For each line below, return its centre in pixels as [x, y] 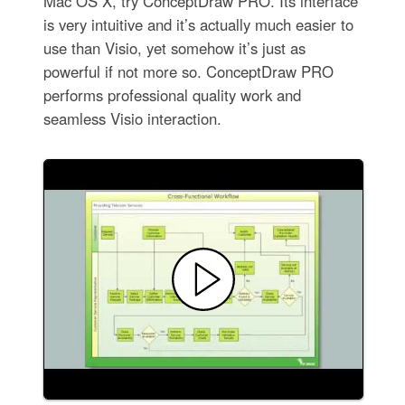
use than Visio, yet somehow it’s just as [174, 48]
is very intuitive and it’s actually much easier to [198, 25]
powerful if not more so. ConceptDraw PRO [188, 72]
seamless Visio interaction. [132, 119]
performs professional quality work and [172, 95]
